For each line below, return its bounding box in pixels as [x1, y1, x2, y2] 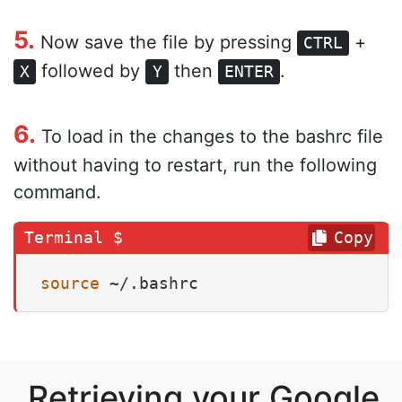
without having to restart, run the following [13, 153, 377, 176]
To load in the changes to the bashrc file [36, 125, 383, 147]
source [40, 273, 100, 293]
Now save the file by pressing [35, 31, 297, 53]
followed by [36, 59, 146, 82]
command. [13, 180, 101, 203]
